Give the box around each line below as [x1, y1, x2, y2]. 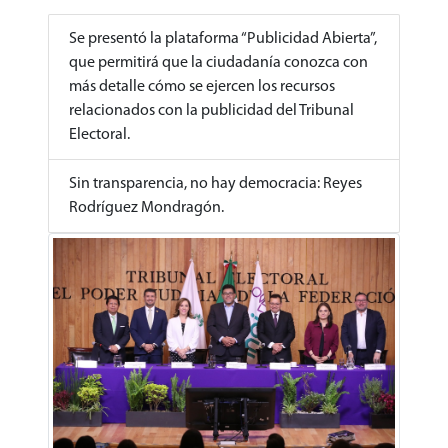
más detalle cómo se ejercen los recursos [69, 79, 335, 95]
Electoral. [69, 127, 130, 143]
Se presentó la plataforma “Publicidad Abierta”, [69, 31, 377, 47]
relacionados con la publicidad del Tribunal [69, 103, 354, 119]
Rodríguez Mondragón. [69, 200, 224, 216]
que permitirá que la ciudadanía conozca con [69, 55, 368, 71]
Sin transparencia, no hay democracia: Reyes [69, 176, 362, 192]
